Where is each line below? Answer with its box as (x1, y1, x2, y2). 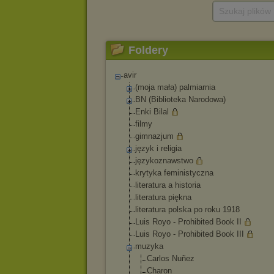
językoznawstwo (135, 156, 193, 165)
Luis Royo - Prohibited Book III (135, 229, 244, 239)
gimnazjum (135, 131, 174, 141)
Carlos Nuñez (147, 254, 194, 263)
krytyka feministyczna (135, 168, 213, 177)
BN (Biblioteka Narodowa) (135, 95, 226, 104)
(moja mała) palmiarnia (135, 83, 215, 92)
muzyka (135, 242, 163, 251)
